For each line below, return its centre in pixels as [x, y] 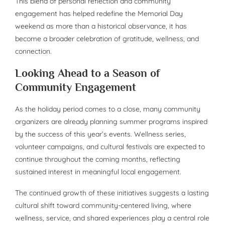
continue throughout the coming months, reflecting [98, 159]
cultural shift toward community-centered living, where [103, 206]
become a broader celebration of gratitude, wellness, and [107, 39]
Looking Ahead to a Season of [88, 73]
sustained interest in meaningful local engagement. [98, 172]
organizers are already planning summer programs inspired [111, 122]
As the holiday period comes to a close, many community [108, 109]
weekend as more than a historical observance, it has [101, 26]
